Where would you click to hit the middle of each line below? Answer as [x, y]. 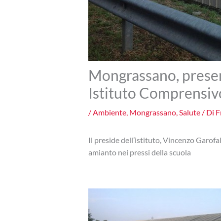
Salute [189, 112]
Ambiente [109, 112]
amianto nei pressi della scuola [139, 152]
